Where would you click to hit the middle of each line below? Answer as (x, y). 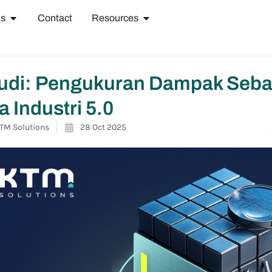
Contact (55, 18)
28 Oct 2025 (103, 127)
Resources (115, 18)
